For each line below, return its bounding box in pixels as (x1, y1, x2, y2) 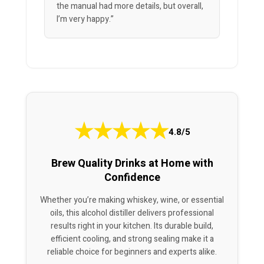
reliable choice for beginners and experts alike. (47, 246, 217, 259)
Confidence (104, 170, 160, 186)
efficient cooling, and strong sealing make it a (50, 233, 214, 246)
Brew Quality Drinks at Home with (51, 156, 213, 172)
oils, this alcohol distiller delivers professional (50, 207, 214, 220)
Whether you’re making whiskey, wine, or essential (40, 194, 224, 207)
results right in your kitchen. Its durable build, (51, 220, 213, 233)
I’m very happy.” (57, 13, 114, 26)
